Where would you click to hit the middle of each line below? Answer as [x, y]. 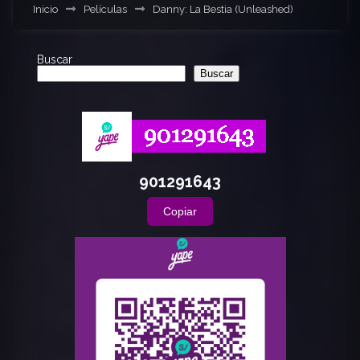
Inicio [45, 9]
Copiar [180, 212]
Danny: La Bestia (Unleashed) [223, 9]
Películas [105, 9]
